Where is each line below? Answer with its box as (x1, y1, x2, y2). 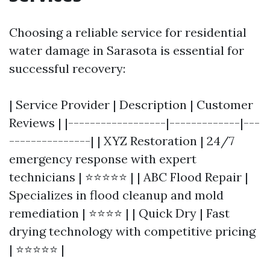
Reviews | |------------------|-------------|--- (9, 115, 260, 130)
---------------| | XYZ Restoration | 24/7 (9, 133, 234, 148)
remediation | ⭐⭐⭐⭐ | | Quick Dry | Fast (9, 206, 230, 221)
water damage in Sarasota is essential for (9, 43, 244, 58)
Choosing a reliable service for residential (9, 25, 246, 40)
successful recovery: (9, 61, 125, 76)
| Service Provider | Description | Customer (9, 97, 253, 112)
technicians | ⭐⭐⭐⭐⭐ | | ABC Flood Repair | (9, 169, 248, 184)
